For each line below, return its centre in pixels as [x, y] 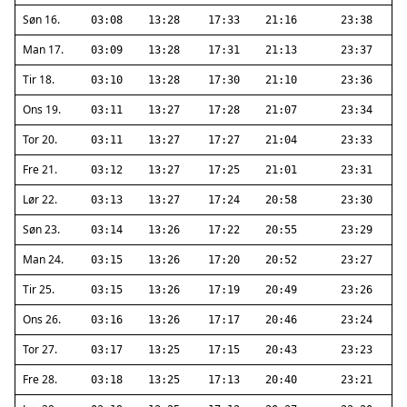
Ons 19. [42, 109]
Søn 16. [41, 20]
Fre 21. [40, 169]
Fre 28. [40, 379]
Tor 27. [40, 349]
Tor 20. [40, 139]
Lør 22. [40, 199]
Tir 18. [39, 79]
